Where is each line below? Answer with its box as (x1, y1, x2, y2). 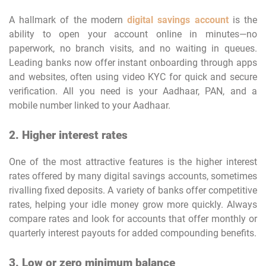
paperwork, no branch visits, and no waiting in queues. (9, 42, 257, 54)
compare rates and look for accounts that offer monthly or (9, 213, 257, 224)
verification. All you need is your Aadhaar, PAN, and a (9, 85, 257, 97)
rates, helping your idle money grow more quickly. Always (9, 198, 257, 210)
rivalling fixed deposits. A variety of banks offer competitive (9, 184, 257, 196)
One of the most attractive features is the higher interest (9, 156, 257, 167)
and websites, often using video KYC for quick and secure (9, 71, 257, 83)
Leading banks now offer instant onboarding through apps (9, 56, 257, 68)
